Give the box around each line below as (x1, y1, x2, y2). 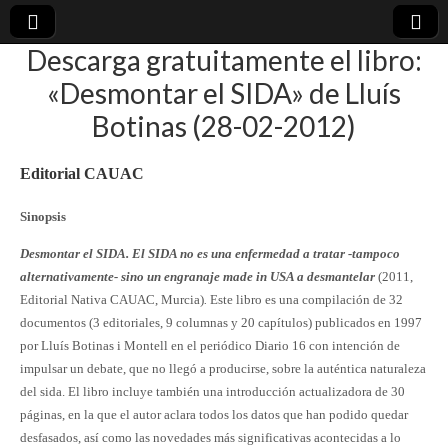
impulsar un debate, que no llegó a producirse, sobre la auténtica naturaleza (20, 360, 426, 376)
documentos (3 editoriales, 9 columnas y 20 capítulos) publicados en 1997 (20, 314, 422, 330)
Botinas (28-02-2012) (92, 109, 356, 143)
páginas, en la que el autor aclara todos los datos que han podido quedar (20, 406, 408, 422)
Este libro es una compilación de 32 (207, 291, 403, 307)
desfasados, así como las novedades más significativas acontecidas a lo (20, 429, 401, 445)
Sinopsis (20, 208, 66, 224)
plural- (20, 69, 155, 126)
